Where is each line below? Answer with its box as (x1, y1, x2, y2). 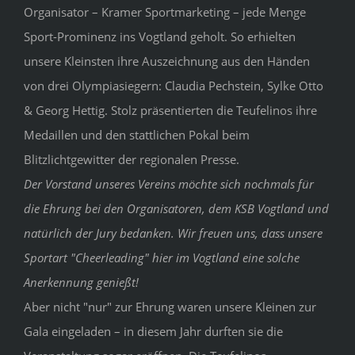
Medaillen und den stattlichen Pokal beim (24, 127, 250, 143)
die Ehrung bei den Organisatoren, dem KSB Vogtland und (24, 200, 329, 217)
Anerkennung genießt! (24, 274, 139, 291)
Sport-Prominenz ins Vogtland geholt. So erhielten (24, 29, 296, 45)
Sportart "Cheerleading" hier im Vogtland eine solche (24, 250, 300, 266)
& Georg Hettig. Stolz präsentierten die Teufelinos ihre (24, 102, 317, 119)
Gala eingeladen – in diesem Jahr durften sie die (24, 323, 283, 340)
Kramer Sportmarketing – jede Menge (101, 4, 306, 21)
